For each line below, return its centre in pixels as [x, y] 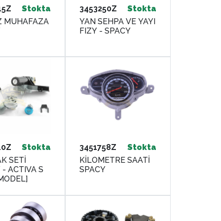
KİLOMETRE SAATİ [115, 160]
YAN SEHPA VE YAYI [118, 21]
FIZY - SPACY [105, 31]
